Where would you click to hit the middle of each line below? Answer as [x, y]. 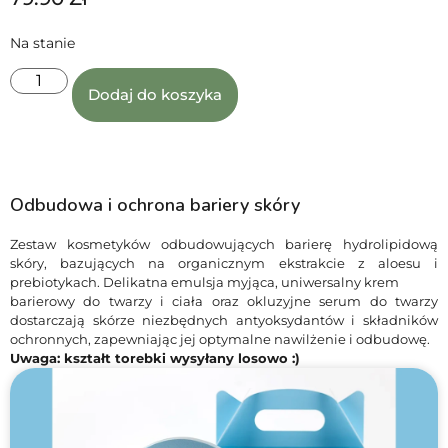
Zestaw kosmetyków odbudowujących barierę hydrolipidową [224, 243]
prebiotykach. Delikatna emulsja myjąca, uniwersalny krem [204, 281]
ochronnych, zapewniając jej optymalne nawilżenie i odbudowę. [220, 338]
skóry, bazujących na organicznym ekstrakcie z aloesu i [224, 262]
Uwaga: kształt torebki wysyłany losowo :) [155, 357]
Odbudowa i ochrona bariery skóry [155, 204]
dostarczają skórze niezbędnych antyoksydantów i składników [224, 319]
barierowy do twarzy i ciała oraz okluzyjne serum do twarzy [224, 300]
